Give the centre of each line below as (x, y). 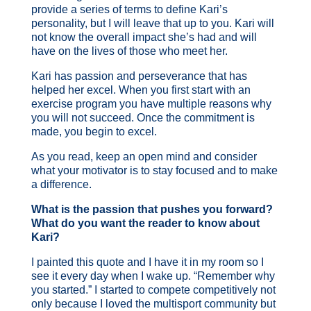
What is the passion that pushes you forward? (152, 209)
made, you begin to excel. (94, 131)
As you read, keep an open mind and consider (144, 156)
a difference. (62, 184)
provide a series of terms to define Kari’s (129, 9)
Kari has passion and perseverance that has (139, 76)
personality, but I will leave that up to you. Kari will (152, 23)
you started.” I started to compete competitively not (153, 289)
